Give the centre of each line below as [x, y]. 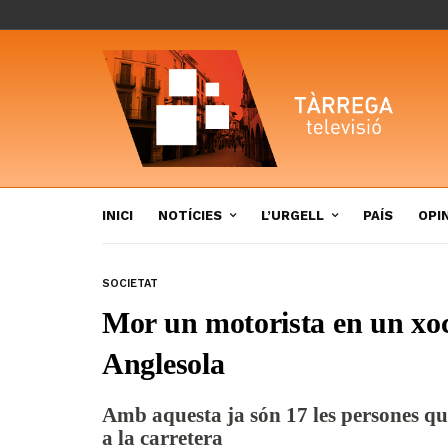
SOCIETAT [130, 283]
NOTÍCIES [190, 215]
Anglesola [163, 363]
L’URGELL [292, 215]
